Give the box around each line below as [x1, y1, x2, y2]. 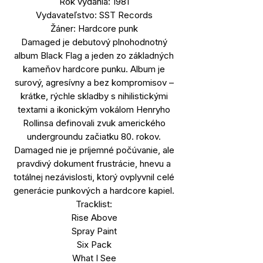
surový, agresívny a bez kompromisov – [14, 76, 174, 88]
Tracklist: [76, 198, 112, 210]
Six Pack [76, 238, 112, 250]
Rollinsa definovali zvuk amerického [22, 117, 166, 129]
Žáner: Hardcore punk [50, 22, 138, 34]
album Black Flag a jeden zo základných [14, 49, 174, 61]
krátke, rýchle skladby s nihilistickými [20, 90, 168, 102]
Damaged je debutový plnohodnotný [21, 36, 167, 48]
